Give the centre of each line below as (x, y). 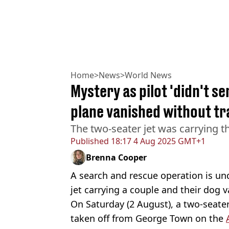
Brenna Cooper (116, 158)
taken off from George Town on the (148, 219)
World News (148, 75)
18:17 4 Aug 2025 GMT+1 (157, 141)
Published (90, 141)
